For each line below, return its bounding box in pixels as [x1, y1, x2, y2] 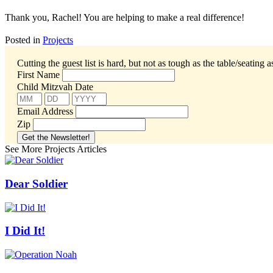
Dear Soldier [5, 177, 68, 190]
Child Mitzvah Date [17, 82, 93, 93]
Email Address [17, 106, 73, 117]
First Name [17, 69, 60, 80]
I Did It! [5, 224, 45, 238]
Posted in [5, 35, 43, 46]
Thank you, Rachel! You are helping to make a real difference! [5, 12, 244, 23]
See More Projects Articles [5, 144, 107, 155]
